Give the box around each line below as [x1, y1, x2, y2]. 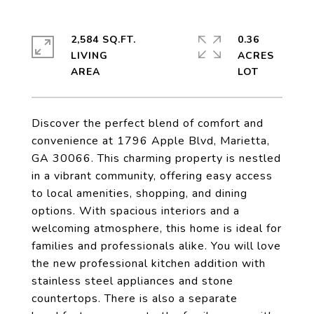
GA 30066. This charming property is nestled [32, 151, 281, 166]
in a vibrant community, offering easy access [32, 168, 273, 184]
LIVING [71, 49, 108, 62]
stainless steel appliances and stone [32, 273, 233, 289]
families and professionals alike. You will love [32, 238, 281, 254]
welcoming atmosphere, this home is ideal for [32, 221, 282, 236]
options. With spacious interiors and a [32, 203, 240, 219]
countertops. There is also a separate [32, 291, 238, 306]
